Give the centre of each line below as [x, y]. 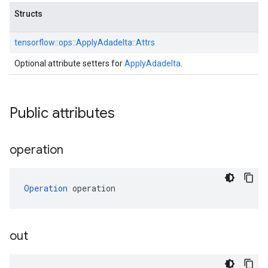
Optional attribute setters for [69, 63]
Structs [28, 14]
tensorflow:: [36, 42]
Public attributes [62, 113]
